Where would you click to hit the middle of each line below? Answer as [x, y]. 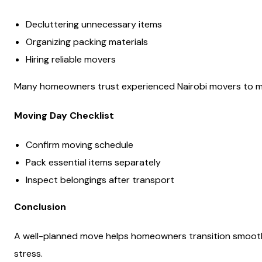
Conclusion [40, 207]
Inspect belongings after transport [100, 180]
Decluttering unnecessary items [94, 24]
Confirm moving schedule [80, 145]
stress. [28, 254]
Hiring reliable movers [71, 59]
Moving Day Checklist [64, 116]
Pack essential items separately [93, 162]
